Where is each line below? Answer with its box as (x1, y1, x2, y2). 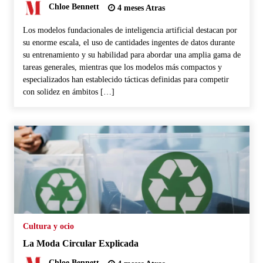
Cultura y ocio (22, 221, 74, 231)
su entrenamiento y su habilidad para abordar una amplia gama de (22, 50, 241, 59)
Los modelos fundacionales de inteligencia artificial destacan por (22, 25, 237, 35)
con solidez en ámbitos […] (22, 87, 114, 96)
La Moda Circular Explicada (22, 237, 139, 249)
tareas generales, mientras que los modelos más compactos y (22, 62, 222, 72)
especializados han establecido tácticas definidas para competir (22, 75, 229, 84)
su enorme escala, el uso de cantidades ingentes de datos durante (22, 38, 235, 47)
